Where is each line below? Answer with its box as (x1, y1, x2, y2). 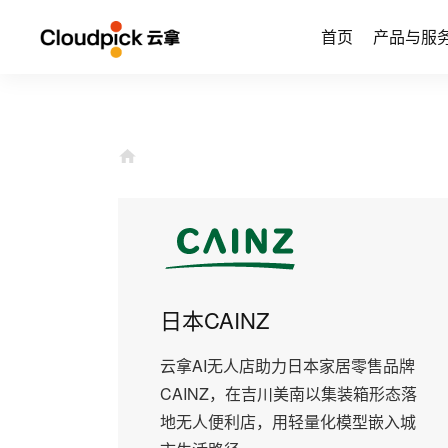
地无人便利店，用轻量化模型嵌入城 (159, 409, 416, 433)
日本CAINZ (159, 303, 269, 335)
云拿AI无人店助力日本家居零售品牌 (159, 353, 415, 377)
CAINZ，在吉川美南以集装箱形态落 (159, 381, 417, 405)
